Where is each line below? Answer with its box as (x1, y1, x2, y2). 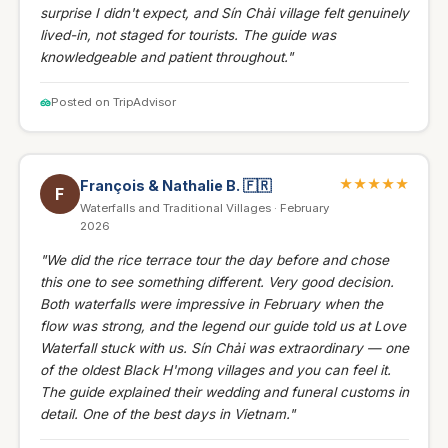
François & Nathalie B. (79, 177, 243, 195)
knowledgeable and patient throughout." (39, 49, 293, 66)
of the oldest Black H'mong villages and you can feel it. (39, 362, 391, 379)
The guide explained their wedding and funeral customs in (39, 384, 409, 401)
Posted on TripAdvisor (50, 95, 176, 110)
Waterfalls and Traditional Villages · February (79, 201, 329, 216)
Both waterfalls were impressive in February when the (39, 296, 383, 313)
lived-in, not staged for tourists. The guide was (39, 27, 336, 44)
